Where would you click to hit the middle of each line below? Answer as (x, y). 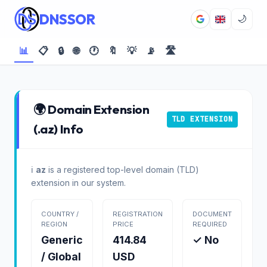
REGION (54, 224)
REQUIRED (210, 224)
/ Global (61, 257)
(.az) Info (58, 129)
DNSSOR (67, 19)
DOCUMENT (212, 214)
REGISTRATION (138, 214)
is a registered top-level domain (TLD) (122, 170)
